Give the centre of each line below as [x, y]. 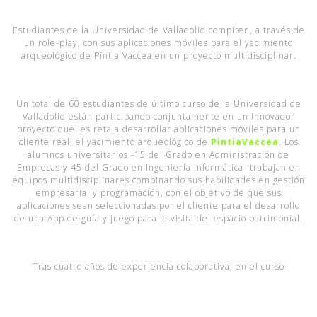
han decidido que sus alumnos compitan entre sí [198, 305]
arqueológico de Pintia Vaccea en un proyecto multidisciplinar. [158, 56]
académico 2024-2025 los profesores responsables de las [158, 279]
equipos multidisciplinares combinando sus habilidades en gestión [158, 180]
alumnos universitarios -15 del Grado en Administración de [158, 155]
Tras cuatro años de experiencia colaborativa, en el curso [158, 266]
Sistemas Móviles [50, 305]
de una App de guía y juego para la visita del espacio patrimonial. [158, 218]
